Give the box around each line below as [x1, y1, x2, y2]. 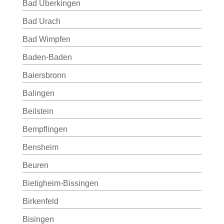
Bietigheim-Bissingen [22, 179, 98, 187]
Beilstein [22, 107, 53, 115]
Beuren [22, 161, 48, 169]
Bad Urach [22, 17, 60, 25]
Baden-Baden [22, 53, 72, 61]
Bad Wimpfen [22, 35, 70, 43]
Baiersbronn [22, 71, 66, 79]
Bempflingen [22, 125, 67, 133]
